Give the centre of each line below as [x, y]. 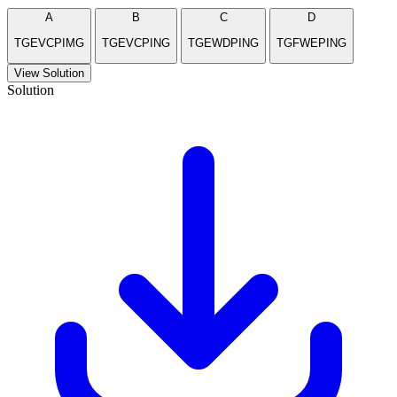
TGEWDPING [223, 43]
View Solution [49, 74]
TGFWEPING [311, 43]
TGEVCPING [136, 43]
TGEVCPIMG [49, 43]
